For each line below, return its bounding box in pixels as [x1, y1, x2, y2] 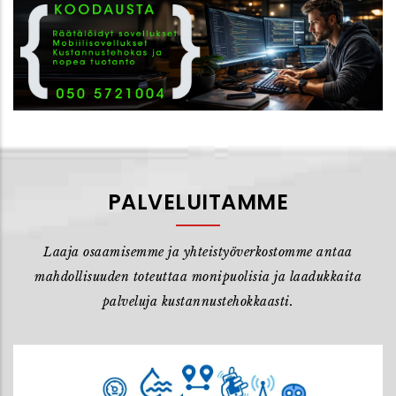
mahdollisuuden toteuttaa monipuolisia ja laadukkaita [34, 269, 362, 286]
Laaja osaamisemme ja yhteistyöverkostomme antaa [43, 244, 353, 261]
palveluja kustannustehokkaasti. [102, 293, 294, 310]
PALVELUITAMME [107, 187, 289, 217]
